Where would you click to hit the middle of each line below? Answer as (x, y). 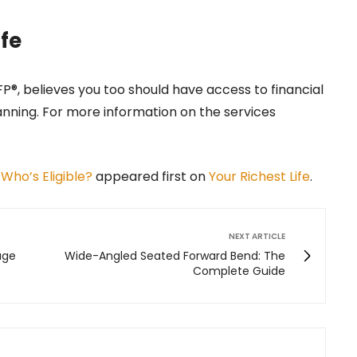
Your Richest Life (259, 177)
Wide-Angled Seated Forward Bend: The (175, 256)
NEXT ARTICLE (257, 237)
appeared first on (151, 177)
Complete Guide (239, 271)
